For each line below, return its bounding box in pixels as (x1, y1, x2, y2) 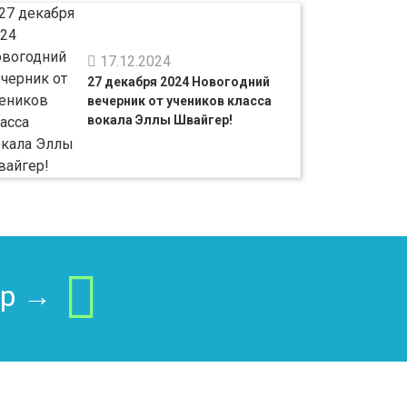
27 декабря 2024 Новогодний (87, 74, 271, 89)
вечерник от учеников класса (87, 93, 273, 108)
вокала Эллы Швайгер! (87, 112, 233, 127)
